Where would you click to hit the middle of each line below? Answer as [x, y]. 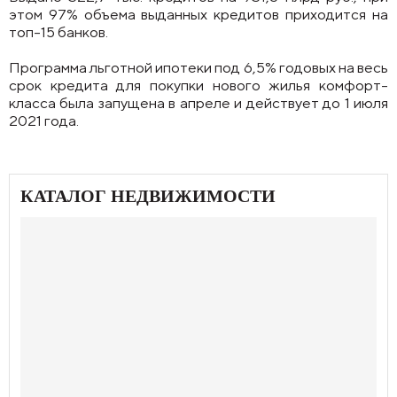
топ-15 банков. [58, 32]
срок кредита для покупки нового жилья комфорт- [198, 85]
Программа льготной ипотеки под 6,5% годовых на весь [198, 67]
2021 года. [44, 121]
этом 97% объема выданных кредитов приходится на [198, 14]
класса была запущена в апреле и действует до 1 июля [198, 103]
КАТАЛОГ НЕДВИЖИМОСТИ [148, 196]
